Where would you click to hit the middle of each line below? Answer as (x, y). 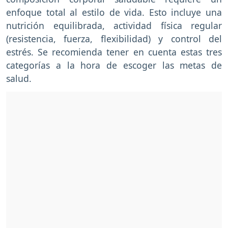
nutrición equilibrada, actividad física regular (114, 26)
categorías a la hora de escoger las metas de (114, 65)
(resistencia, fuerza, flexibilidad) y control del (114, 39)
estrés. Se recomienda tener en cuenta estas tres (114, 52)
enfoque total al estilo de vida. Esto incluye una (114, 12)
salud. (19, 79)
